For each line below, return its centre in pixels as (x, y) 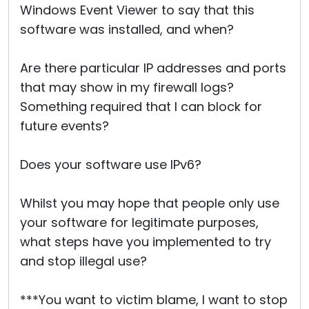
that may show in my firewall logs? (127, 87)
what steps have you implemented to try (146, 242)
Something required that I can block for (141, 107)
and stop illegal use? (83, 261)
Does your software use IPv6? (111, 165)
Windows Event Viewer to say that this (137, 10)
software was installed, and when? (127, 29)
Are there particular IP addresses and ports (153, 68)
